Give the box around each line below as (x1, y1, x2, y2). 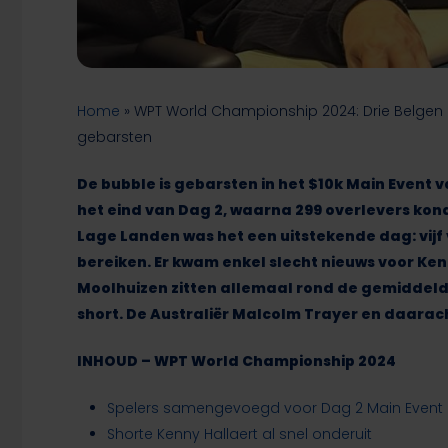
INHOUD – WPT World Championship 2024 (77, 351, 397, 372)
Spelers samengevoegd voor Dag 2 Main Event (107, 398, 444, 419)
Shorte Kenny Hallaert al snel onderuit (107, 424, 373, 445)
